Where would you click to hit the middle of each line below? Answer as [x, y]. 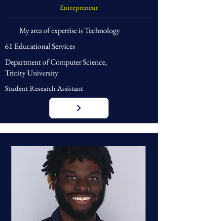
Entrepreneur [79, 7]
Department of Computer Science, [56, 62]
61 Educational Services [40, 46]
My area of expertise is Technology [70, 30]
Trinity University [32, 73]
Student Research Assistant [44, 88]
